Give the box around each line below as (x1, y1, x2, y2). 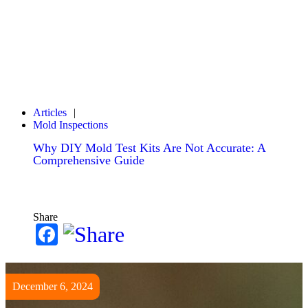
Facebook (58, 222, 143, 247)
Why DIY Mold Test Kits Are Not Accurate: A (33, 141, 265, 155)
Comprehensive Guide (33, 153, 144, 167)
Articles (33, 107, 67, 118)
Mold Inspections (33, 119, 108, 131)
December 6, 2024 (12, 280, 93, 292)
